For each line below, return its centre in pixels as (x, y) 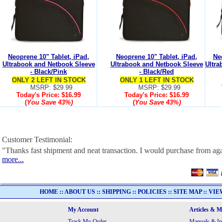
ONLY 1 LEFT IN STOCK (157, 80)
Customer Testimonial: (37, 139)
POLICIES (152, 192)
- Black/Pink (49, 72)
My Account (83, 210)
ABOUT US (80, 192)
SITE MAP (188, 192)
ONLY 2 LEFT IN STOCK (49, 80)
